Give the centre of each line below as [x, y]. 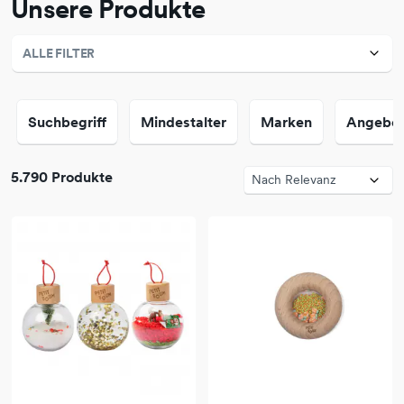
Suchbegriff [67, 122]
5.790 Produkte [62, 177]
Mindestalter [184, 122]
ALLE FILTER [59, 54]
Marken [286, 122]
